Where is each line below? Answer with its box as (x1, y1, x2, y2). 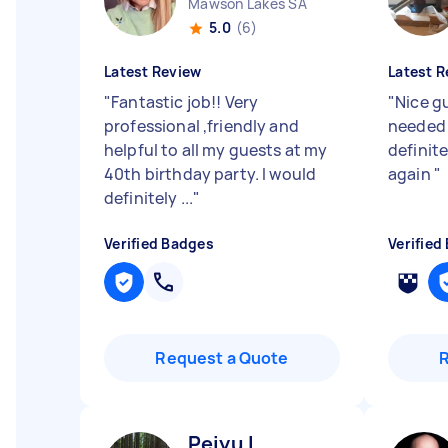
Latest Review (104, 62, 202, 81)
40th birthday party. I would (104, 163, 317, 185)
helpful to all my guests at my (104, 139, 328, 161)
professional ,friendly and (104, 115, 299, 137)
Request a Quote (155, 347, 289, 369)
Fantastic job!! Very (111, 91, 259, 113)
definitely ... (104, 187, 194, 209)
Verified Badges (104, 234, 214, 253)
